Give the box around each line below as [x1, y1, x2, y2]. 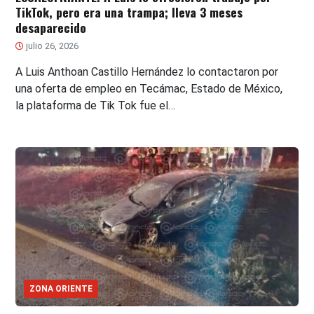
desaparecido [15, 18, 87, 37]
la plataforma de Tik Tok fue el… [15, 99, 176, 113]
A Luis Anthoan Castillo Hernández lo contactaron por [15, 65, 279, 79]
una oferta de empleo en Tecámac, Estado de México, [15, 82, 283, 96]
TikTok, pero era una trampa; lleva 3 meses [15, 3, 243, 22]
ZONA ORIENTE [29, 283, 93, 294]
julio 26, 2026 [24, 41, 79, 52]
